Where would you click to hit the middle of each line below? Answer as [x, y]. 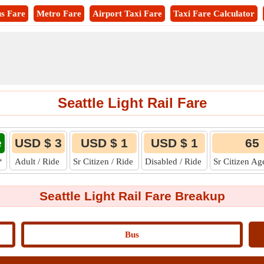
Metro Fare [59, 14]
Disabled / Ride [174, 161]
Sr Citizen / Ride [104, 161]
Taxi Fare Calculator [214, 14]
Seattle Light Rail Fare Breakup [132, 196]
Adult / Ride [38, 161]
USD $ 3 [38, 143]
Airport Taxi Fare [127, 14]
